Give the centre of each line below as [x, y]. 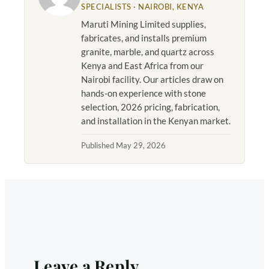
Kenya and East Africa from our [142, 66]
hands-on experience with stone [144, 93]
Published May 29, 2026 [123, 146]
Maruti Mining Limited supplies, [144, 24]
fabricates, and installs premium [144, 38]
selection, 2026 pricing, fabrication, [150, 107]
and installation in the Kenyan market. [156, 121]
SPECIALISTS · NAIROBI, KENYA [143, 7]
